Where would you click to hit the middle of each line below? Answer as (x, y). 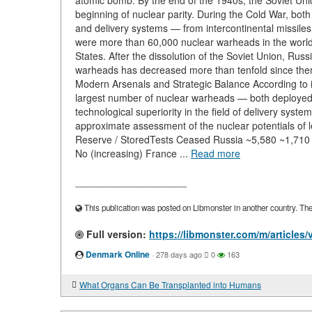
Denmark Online (118, 254)
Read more (216, 153)
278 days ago (179, 254)
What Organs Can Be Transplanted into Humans (170, 284)
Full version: (115, 234)
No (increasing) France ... (133, 153)
